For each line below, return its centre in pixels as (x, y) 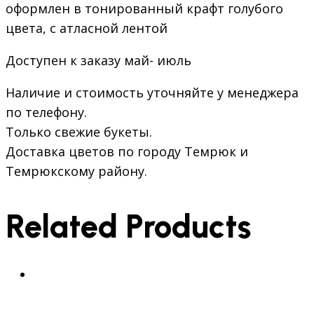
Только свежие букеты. (79, 132)
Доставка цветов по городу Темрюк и (127, 152)
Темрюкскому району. (76, 171)
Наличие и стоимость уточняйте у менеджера (152, 93)
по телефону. (46, 112)
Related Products (128, 226)
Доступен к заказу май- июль (98, 61)
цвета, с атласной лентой (87, 28)
